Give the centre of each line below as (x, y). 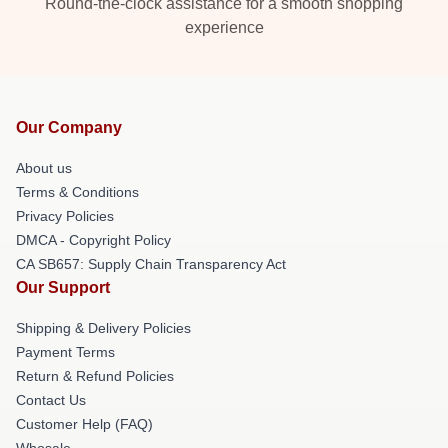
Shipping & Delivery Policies (103, 328)
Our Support (63, 288)
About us (44, 168)
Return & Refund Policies (95, 376)
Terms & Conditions (77, 192)
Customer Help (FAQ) (84, 424)
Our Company (69, 128)
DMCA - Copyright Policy (93, 240)
